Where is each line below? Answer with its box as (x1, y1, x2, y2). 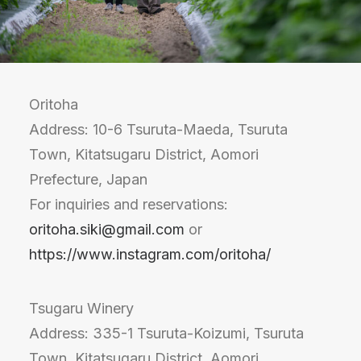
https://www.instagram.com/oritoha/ (29, 246, 271, 263)
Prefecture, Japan (29, 171, 147, 188)
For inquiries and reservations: (29, 196, 228, 213)
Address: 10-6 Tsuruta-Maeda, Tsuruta (29, 121, 288, 138)
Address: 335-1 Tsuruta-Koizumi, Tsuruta (29, 325, 304, 342)
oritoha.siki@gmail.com (29, 221, 185, 238)
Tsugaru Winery (29, 300, 134, 317)
